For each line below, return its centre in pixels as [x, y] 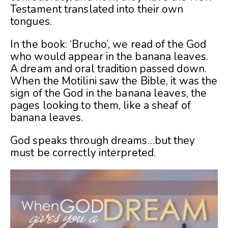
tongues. [31, 22]
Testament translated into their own [97, 9]
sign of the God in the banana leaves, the [109, 93]
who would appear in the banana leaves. [109, 57]
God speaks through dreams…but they [103, 141]
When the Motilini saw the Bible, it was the [114, 81]
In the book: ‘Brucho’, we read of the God [108, 45]
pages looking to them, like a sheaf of [101, 106]
